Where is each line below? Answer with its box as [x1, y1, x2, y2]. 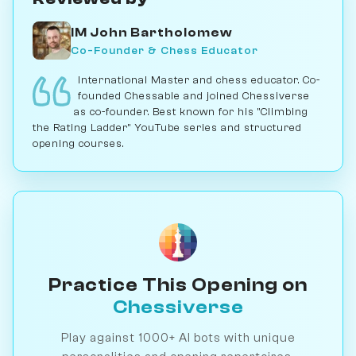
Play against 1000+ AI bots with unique [60, 331, 296, 345]
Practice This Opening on [48, 274, 308, 296]
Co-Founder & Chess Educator [71, 43, 258, 57]
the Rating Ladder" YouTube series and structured [33, 122, 302, 133]
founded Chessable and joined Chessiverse [78, 90, 311, 102]
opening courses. [33, 137, 124, 149]
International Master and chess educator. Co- [77, 74, 320, 86]
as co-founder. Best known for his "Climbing [73, 106, 308, 118]
